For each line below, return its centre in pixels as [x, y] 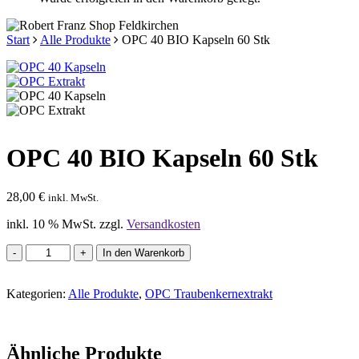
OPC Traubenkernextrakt [209, 294]
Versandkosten [163, 224]
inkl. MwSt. [73, 198]
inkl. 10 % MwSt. [51, 224]
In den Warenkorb [144, 253]
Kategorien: [37, 294]
